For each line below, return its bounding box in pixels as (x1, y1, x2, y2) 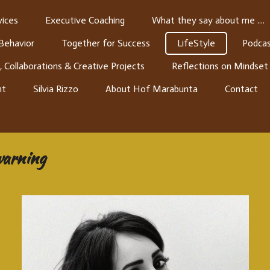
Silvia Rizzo (33, 83, 78, 95)
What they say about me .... (152, 14, 265, 26)
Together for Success (61, 37, 150, 49)
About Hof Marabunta (105, 83, 198, 95)
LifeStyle (177, 37, 215, 49)
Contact (225, 83, 258, 95)
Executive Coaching (45, 14, 125, 26)
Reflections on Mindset (172, 60, 268, 72)
